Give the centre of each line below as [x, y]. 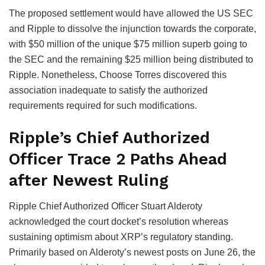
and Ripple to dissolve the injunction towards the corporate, [132, 28]
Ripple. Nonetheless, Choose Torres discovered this [118, 75]
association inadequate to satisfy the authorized [108, 90]
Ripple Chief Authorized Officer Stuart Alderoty [106, 206]
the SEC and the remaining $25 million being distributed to [131, 59]
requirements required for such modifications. [103, 105]
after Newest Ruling [89, 180]
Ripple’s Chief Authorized [109, 138]
